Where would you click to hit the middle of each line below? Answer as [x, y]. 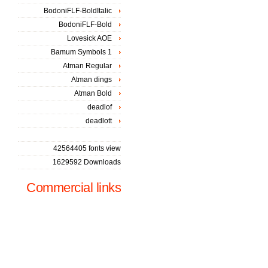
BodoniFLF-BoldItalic [78, 11]
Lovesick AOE [89, 38]
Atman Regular [87, 66]
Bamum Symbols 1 [81, 52]
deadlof [100, 107]
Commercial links [74, 188]
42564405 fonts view [87, 148]
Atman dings [92, 80]
